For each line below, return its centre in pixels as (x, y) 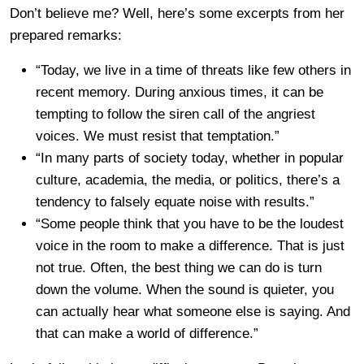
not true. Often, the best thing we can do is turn (179, 268)
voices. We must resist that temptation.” (158, 136)
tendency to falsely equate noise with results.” (175, 202)
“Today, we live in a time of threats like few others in (193, 70)
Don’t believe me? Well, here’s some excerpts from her (177, 13)
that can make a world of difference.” (147, 334)
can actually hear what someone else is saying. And (193, 312)
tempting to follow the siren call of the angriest (175, 114)
